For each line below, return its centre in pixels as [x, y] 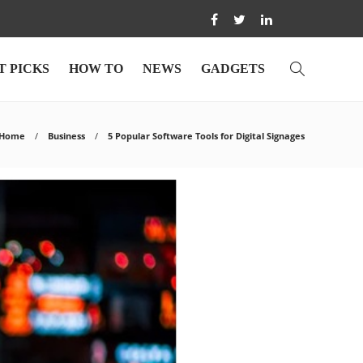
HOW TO [96, 68]
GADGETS [233, 68]
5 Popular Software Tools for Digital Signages [206, 136]
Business [66, 136]
